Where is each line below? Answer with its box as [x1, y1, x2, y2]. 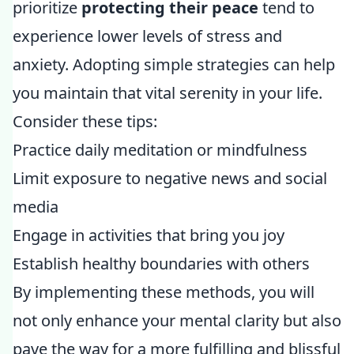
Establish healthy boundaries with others [13, 253, 310, 274]
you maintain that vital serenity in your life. [13, 82, 322, 104]
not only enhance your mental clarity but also [13, 310, 341, 331]
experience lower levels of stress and [13, 25, 282, 47]
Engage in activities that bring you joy [13, 224, 284, 246]
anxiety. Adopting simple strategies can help [13, 54, 335, 75]
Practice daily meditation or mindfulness [13, 139, 307, 160]
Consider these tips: [13, 111, 157, 132]
